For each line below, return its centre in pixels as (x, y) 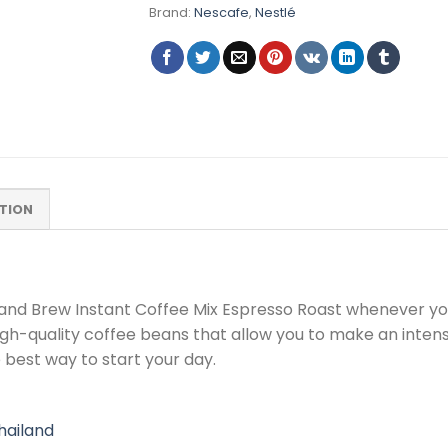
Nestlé (275, 13)
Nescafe (221, 13)
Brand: (171, 13)
